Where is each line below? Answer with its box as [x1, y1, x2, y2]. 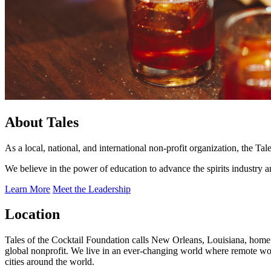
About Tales [5, 114, 79, 130]
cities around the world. [5, 256, 94, 267]
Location [5, 206, 60, 223]
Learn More [5, 183, 50, 194]
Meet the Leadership [53, 183, 131, 194]
